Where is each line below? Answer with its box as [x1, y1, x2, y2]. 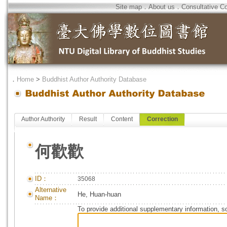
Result [79, 116, 97, 123]
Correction [147, 116, 178, 123]
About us [148, 3, 175, 11]
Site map [116, 3, 142, 11]
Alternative [35, 186, 66, 194]
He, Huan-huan [78, 191, 121, 198]
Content [111, 116, 133, 123]
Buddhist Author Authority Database [42, 75, 146, 83]
